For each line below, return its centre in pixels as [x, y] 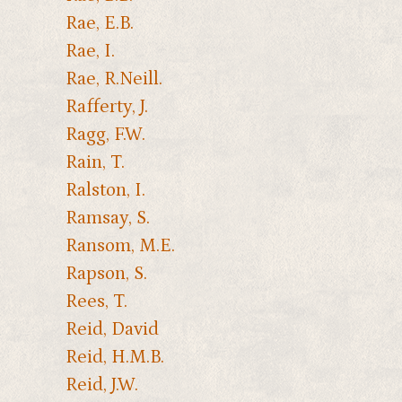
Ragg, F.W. [105, 134]
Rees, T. [96, 301]
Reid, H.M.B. [114, 357]
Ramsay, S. [107, 218]
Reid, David [112, 329]
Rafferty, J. [106, 106]
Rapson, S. [106, 273]
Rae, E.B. [99, 23]
